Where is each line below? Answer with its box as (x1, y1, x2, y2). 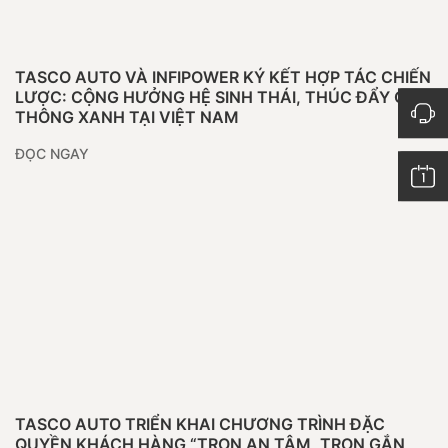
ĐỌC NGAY (15, 145, 89, 162)
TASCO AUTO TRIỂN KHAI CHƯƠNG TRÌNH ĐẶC (15, 414, 385, 434)
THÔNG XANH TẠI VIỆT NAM (15, 107, 239, 127)
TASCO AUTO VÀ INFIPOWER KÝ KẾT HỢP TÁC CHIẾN (15, 67, 431, 87)
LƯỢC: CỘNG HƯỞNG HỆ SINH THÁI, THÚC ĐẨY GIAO (15, 87, 433, 107)
